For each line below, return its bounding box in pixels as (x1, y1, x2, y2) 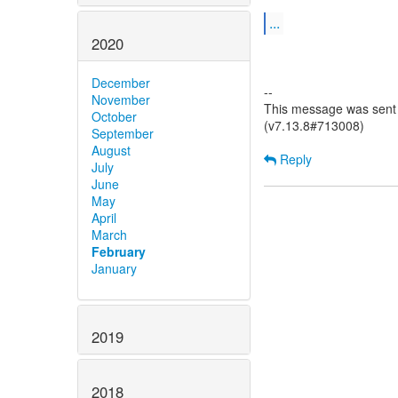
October (92, 107, 137, 125)
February (92, 242, 146, 260)
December (92, 73, 150, 92)
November (92, 90, 150, 108)
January (92, 259, 137, 277)
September (92, 123, 154, 142)
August (92, 140, 131, 159)
